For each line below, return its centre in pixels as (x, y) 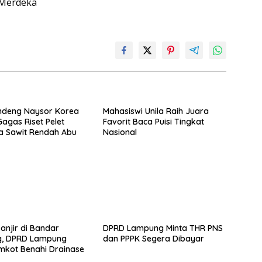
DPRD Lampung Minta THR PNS (163, 228)
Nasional (120, 132)
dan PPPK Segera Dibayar (153, 238)
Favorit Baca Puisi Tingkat (153, 122)
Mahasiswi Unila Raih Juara (156, 111)
